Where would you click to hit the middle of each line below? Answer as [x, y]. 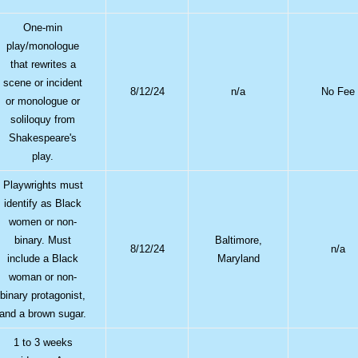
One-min [43, 27]
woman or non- [43, 276]
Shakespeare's [43, 137]
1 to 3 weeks [43, 342]
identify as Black [43, 203]
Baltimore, [238, 240]
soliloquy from [43, 119]
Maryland [238, 258]
